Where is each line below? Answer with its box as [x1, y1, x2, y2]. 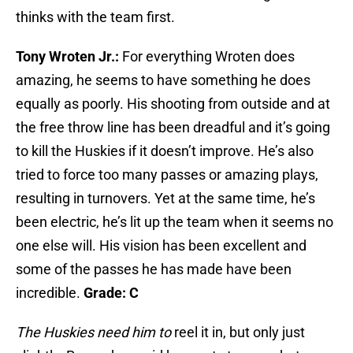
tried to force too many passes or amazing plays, [16, 166, 318, 184]
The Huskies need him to [16, 324, 174, 341]
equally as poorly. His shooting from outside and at [16, 95, 330, 113]
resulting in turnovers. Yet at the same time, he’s [16, 190, 315, 207]
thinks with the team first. [16, 9, 175, 26]
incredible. [16, 284, 84, 302]
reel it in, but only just [174, 324, 305, 341]
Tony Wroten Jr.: [16, 48, 119, 65]
